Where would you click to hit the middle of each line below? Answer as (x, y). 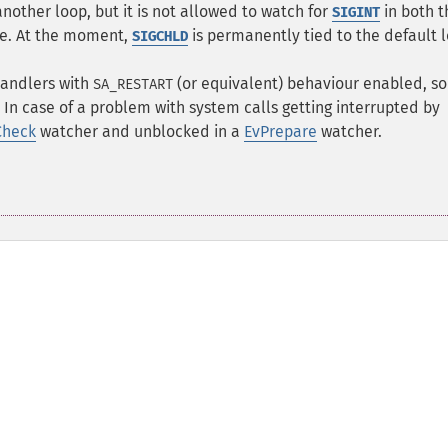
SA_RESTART (133, 84)
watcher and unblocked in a (140, 131)
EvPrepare (280, 131)
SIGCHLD (160, 36)
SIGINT (356, 12)
